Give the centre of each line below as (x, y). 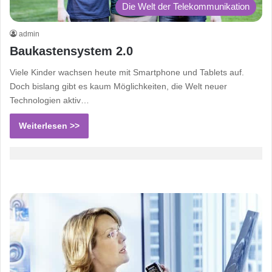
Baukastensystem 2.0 (71, 51)
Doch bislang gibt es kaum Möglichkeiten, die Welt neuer (118, 86)
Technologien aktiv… (49, 100)
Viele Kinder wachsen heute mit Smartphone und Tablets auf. (127, 72)
